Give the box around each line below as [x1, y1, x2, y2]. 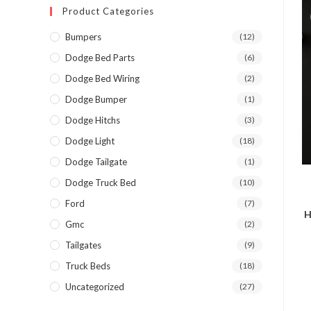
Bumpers [65, 31, 101, 42]
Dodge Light [65, 135, 115, 146]
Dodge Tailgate [65, 156, 127, 167]
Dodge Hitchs [65, 115, 120, 126]
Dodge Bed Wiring [65, 73, 140, 84]
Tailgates [65, 239, 101, 251]
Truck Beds [65, 260, 110, 271]
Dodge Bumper [65, 94, 127, 105]
